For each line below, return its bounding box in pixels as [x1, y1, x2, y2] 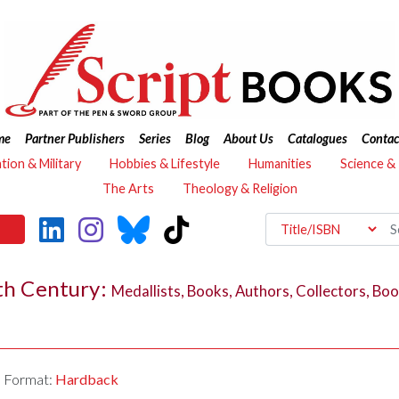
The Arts [102, 181, 154, 196]
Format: [4, 370, 56, 388]
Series [138, 131, 171, 146]
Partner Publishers [24, 131, 125, 146]
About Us [223, 131, 273, 146]
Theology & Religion [182, 181, 297, 196]
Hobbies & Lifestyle [110, 156, 220, 171]
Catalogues [287, 131, 347, 146]
